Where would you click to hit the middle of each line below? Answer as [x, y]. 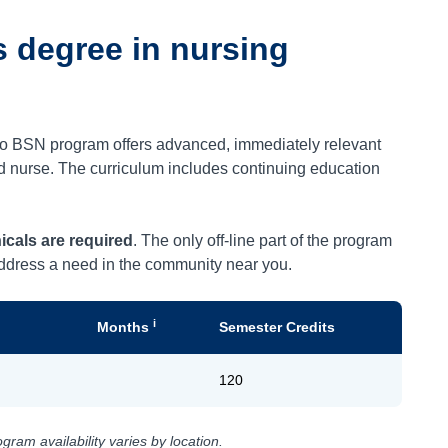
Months [125, 327]
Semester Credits [277, 327]
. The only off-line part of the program [263, 240]
